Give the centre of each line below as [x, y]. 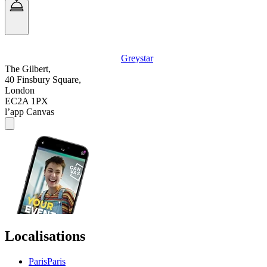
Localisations [45, 236]
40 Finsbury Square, [43, 80]
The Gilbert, [28, 69]
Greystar [137, 58]
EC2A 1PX [27, 101]
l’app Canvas [30, 112]
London [20, 91]
